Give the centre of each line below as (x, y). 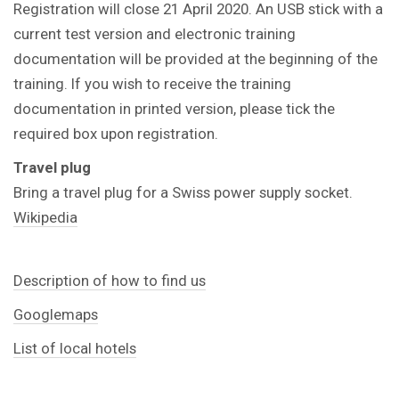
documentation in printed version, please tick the (174, 108)
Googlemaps (56, 314)
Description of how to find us (110, 280)
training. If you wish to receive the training (152, 83)
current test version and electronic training (155, 33)
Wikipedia (45, 217)
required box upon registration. (116, 133)
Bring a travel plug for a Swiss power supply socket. (183, 192)
